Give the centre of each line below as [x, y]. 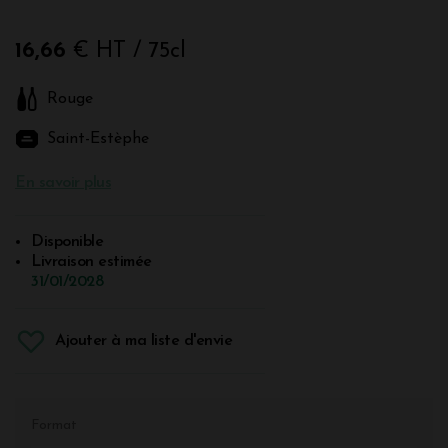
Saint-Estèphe [98, 138]
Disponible [67, 241]
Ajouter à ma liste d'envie [143, 340]
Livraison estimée [91, 261]
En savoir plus [63, 182]
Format [54, 425]
